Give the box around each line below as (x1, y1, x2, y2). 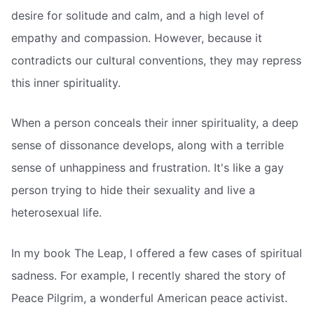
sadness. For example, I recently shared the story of (11, 268, 286, 282)
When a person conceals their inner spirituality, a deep (11, 116, 299, 130)
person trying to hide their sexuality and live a (11, 183, 255, 198)
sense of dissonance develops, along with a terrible (11, 138, 284, 153)
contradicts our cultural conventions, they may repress (11, 53, 301, 67)
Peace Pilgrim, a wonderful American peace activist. (11, 290, 287, 305)
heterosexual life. (11, 205, 102, 220)
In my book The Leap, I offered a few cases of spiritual (11, 245, 302, 260)
